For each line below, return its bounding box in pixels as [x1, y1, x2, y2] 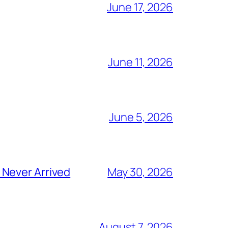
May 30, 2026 [107, 164, 173, 180]
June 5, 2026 [109, 109, 173, 125]
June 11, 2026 [108, 54, 173, 70]
